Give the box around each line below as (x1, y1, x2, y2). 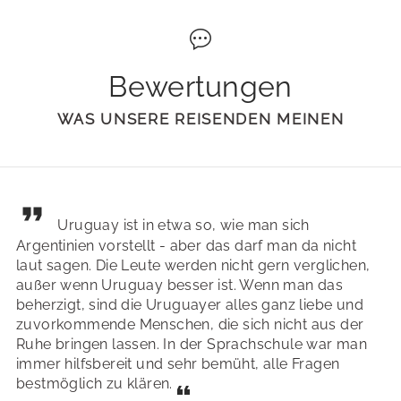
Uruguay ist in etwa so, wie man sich (57, 217, 310, 235)
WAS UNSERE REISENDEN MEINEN (56, 110, 345, 129)
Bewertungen (108, 70, 293, 104)
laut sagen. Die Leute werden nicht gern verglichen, (16, 257, 371, 275)
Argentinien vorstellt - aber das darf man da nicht (16, 237, 356, 255)
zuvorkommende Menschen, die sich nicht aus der (16, 316, 364, 334)
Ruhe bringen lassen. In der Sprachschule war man (16, 336, 368, 354)
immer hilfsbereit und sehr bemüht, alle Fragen (16, 355, 340, 373)
